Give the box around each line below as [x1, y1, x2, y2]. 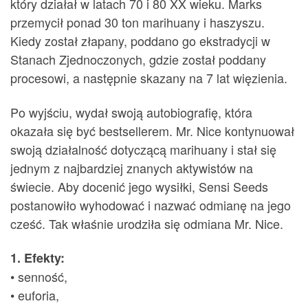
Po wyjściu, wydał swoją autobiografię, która [10, 102, 252, 121]
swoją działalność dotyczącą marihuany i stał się [10, 140, 276, 158]
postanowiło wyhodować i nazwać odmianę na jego [10, 195, 291, 214]
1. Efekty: [10, 249, 65, 267]
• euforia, [10, 286, 59, 305]
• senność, [10, 267, 67, 286]
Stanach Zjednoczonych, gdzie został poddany [10, 50, 266, 69]
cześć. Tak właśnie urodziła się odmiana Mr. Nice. [10, 214, 283, 232]
